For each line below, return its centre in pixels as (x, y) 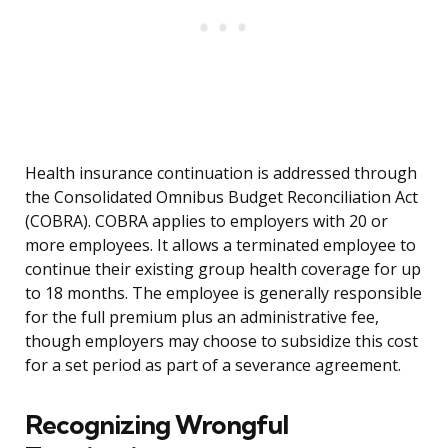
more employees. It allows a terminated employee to (220, 245)
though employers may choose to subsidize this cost (221, 341)
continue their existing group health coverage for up (223, 269)
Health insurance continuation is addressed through (221, 173)
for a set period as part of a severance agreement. (213, 365)
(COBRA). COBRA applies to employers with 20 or (206, 221)
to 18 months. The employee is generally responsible (223, 293)
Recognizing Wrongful (156, 425)
